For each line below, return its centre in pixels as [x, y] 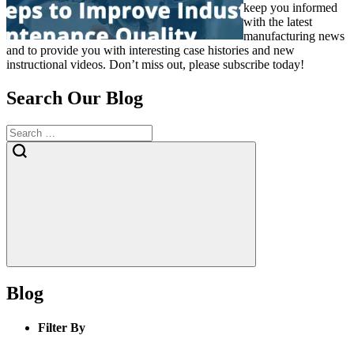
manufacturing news [294, 36]
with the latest [278, 22]
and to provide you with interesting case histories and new [151, 51]
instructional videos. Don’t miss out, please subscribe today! [155, 65]
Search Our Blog [75, 98]
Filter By [62, 328]
